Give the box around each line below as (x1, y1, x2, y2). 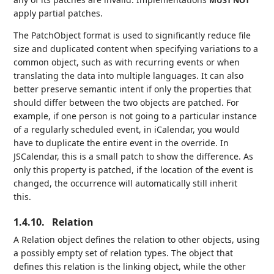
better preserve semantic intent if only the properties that (13, 83, 252, 95)
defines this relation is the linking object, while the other (13, 260, 246, 272)
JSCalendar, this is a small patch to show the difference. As (13, 150, 254, 162)
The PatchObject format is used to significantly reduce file (13, 29, 251, 41)
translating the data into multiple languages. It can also (13, 69, 244, 81)
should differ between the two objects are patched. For (13, 96, 240, 108)
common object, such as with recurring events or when (13, 56, 240, 68)
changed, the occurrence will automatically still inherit (13, 177, 238, 189)
